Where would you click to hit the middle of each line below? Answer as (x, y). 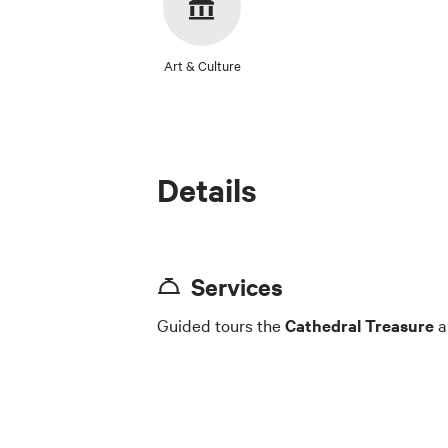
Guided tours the (221, 324)
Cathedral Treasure (359, 324)
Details (207, 189)
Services (237, 285)
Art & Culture (202, 64)
